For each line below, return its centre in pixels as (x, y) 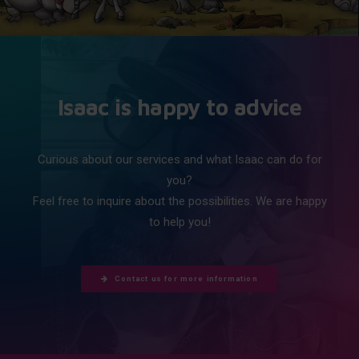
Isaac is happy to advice (179, 107)
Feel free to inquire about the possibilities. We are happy (179, 201)
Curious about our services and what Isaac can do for (179, 159)
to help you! (179, 222)
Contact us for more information (186, 279)
